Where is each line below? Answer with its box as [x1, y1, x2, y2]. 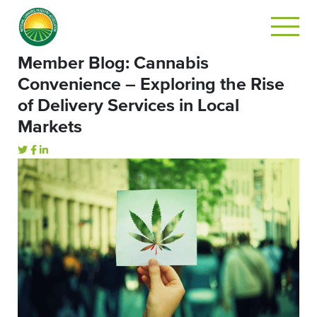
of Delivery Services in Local [18, 97, 239, 115]
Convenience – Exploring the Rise [18, 76, 284, 93]
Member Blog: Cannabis [18, 54, 209, 72]
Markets [18, 118, 82, 136]
